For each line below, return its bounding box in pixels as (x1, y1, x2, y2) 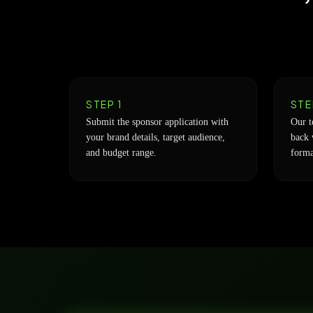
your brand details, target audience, (86, 132, 225, 143)
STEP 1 (86, 98, 124, 110)
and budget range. (86, 147, 156, 158)
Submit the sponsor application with (86, 117, 228, 127)
